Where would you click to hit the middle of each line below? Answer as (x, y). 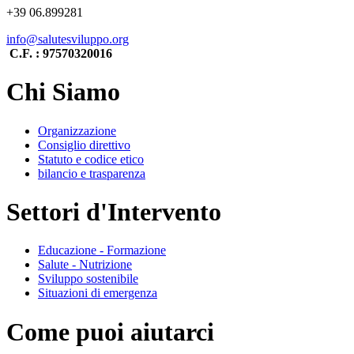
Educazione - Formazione (102, 250)
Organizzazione (77, 130)
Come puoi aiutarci (110, 331)
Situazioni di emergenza (98, 293)
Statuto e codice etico (91, 159)
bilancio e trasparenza (92, 173)
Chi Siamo (63, 92)
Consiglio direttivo (84, 145)
